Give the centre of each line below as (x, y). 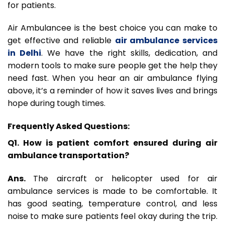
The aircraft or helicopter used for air (126, 179)
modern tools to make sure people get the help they (113, 66)
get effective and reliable (61, 41)
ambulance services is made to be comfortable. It (113, 191)
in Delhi (25, 53)
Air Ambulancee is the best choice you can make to (113, 28)
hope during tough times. (57, 103)
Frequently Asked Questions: (69, 127)
